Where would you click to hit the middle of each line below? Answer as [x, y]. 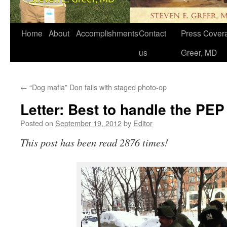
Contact [153, 33]
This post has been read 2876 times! [94, 142]
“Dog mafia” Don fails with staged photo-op [97, 87]
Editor [143, 123]
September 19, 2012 [88, 123]
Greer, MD [199, 52]
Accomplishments [107, 33]
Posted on [37, 123]
